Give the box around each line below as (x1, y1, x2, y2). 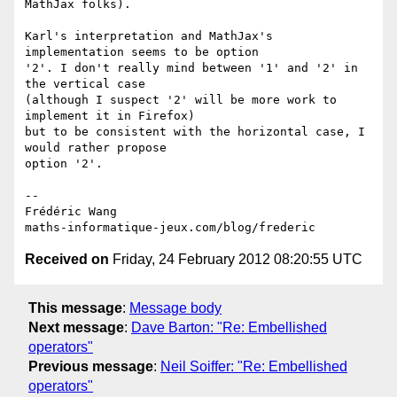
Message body (129, 300, 222, 315)
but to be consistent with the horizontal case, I (25, 125, 365, 139)
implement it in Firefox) (25, 109, 202, 123)
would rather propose (25, 141, 174, 155)
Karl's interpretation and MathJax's (25, 29, 273, 43)
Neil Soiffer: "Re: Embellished (160, 358, 347, 374)
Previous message (28, 358, 153, 374)
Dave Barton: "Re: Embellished (131, 319, 327, 335)
